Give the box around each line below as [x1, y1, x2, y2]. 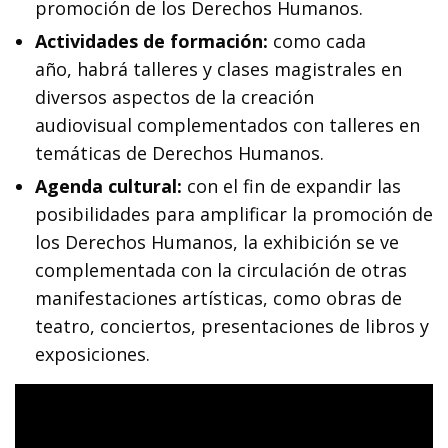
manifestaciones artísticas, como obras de [35, 285, 402, 310]
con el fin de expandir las [187, 173, 401, 198]
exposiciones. [35, 341, 150, 366]
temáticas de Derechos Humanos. [35, 140, 324, 165]
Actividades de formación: [35, 28, 273, 53]
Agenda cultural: [35, 173, 187, 198]
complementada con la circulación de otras [35, 257, 407, 282]
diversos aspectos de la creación [35, 84, 314, 109]
